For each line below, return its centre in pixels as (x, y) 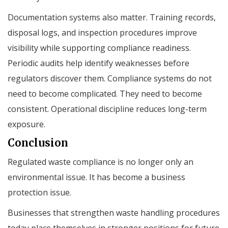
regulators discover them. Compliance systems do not (110, 78)
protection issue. (39, 192)
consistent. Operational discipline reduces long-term (107, 109)
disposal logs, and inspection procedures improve (102, 32)
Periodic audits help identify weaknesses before (98, 63)
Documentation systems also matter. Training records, (112, 17)
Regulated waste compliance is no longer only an (101, 162)
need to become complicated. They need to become (105, 93)
